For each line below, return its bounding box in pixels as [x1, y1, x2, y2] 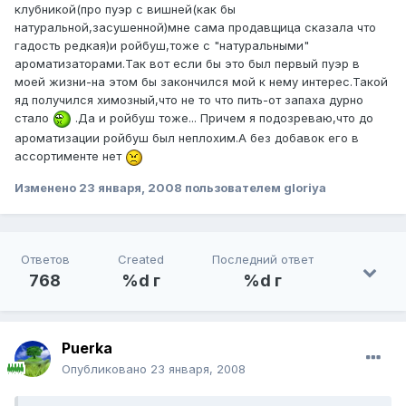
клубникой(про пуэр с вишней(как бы [14, 2, 236, 17]
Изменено [14, 179, 79, 195]
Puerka [62, 339, 112, 358]
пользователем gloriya [182, 179, 326, 195]
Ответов [20, 252, 70, 267]
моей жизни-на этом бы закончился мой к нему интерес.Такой [14, 74, 388, 90]
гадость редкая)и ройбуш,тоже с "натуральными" [14, 38, 309, 53]
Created [117, 252, 164, 267]
